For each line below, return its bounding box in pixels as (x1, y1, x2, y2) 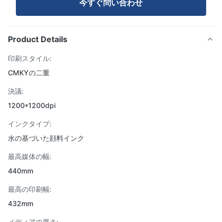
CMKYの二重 (8, 68, 50, 77)
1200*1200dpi (8, 101, 55, 110)
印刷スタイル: (8, 54, 52, 62)
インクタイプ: (8, 119, 52, 128)
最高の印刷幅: (8, 185, 52, 193)
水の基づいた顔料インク (8, 134, 84, 142)
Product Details (8, 34, 67, 44)
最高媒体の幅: (8, 152, 52, 161)
